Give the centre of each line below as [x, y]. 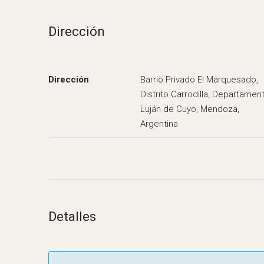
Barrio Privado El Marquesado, [199, 80]
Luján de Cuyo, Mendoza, [190, 109]
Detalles [72, 217]
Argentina [159, 124]
